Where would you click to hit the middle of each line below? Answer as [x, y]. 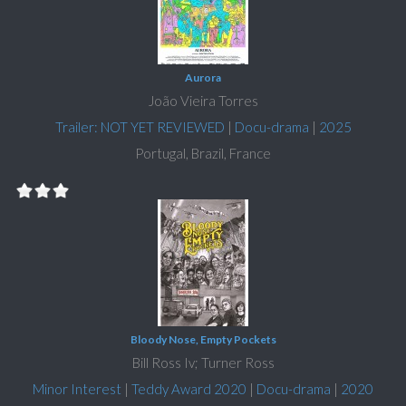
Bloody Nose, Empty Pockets [203, 340]
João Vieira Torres [203, 101]
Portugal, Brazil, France [203, 154]
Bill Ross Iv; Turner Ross [203, 363]
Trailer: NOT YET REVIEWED [140, 127]
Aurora [203, 78]
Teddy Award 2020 [189, 389]
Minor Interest [77, 389]
